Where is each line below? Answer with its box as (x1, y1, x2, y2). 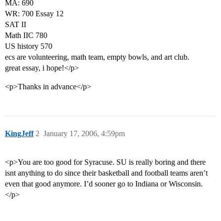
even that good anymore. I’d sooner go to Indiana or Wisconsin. (5, 180, 203, 188)
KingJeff (5, 129, 34, 138)
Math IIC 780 (5, 31, 47, 40)
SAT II (5, 20, 26, 29)
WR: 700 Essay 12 (5, 9, 64, 18)
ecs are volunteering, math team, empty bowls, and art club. (5, 53, 189, 62)
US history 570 (5, 42, 52, 51)
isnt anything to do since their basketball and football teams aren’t (5, 169, 208, 178)
